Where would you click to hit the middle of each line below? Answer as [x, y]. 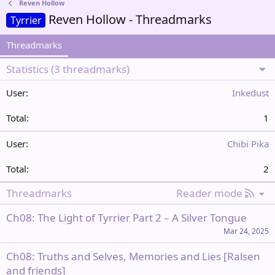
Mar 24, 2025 [246, 231]
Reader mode [209, 193]
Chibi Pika [248, 144]
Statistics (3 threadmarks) [68, 69]
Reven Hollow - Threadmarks [130, 19]
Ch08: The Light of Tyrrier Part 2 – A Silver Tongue [126, 218]
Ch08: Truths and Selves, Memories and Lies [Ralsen [133, 256]
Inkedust [250, 93]
